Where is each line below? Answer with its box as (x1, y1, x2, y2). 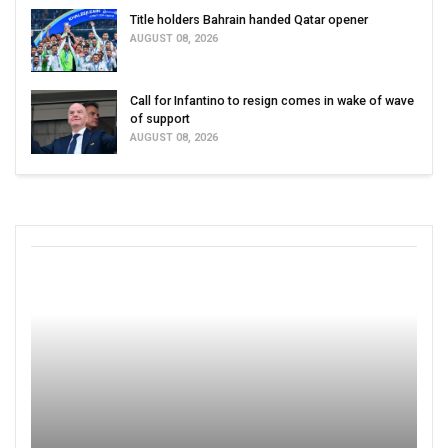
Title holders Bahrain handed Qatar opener (130, 11, 368, 27)
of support (130, 111, 190, 127)
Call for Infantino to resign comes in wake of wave (130, 93, 414, 109)
